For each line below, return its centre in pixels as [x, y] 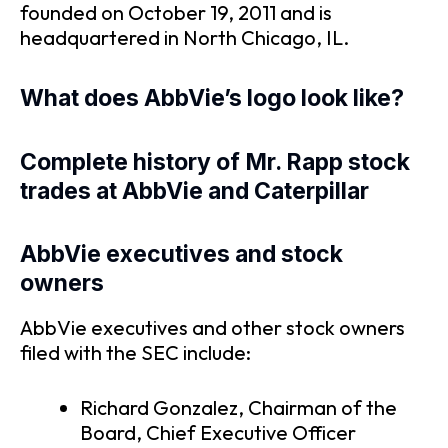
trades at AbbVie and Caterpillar [194, 190]
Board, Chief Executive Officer [218, 433]
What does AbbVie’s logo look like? [212, 98]
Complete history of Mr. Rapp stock [215, 161]
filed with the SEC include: [135, 353]
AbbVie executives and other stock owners [212, 328]
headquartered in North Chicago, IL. [184, 37]
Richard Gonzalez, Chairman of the [238, 408]
